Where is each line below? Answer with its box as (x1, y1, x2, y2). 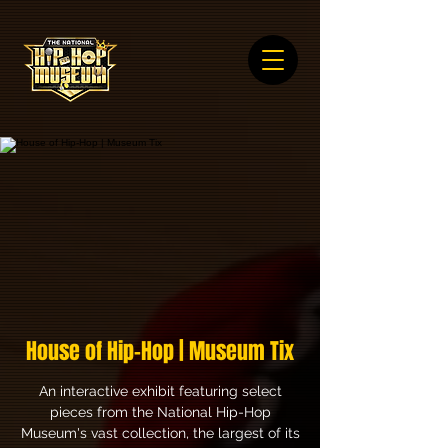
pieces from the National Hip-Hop (49, 404, 271, 420)
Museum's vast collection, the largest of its (20, 425, 300, 441)
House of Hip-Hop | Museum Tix (26, 335, 294, 367)
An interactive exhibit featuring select (38, 383, 282, 399)
